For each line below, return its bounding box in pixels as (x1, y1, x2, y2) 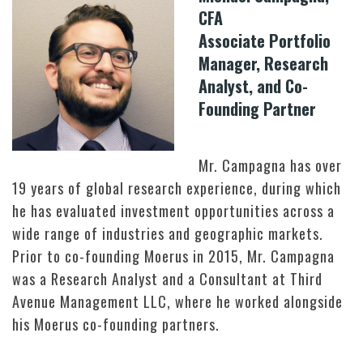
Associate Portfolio (199, 28, 331, 53)
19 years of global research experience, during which (12, 177, 341, 199)
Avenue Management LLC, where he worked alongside (12, 291, 343, 313)
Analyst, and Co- (199, 74, 308, 99)
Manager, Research (199, 51, 328, 76)
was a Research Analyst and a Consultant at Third (12, 268, 322, 290)
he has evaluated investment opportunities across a (12, 200, 335, 222)
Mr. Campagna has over (199, 155, 342, 177)
